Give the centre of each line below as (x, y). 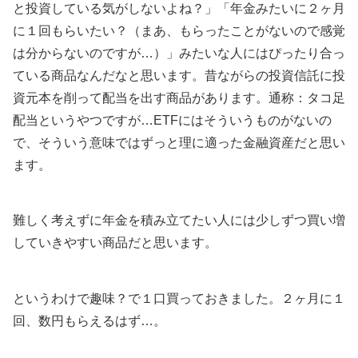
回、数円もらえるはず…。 (89, 320)
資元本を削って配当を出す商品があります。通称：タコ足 (179, 97)
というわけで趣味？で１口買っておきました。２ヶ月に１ (179, 298)
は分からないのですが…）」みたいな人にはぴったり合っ (179, 53)
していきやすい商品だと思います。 (115, 243)
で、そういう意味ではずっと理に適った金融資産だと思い (179, 142)
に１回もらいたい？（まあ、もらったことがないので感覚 (179, 30)
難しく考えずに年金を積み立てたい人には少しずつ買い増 (179, 221)
